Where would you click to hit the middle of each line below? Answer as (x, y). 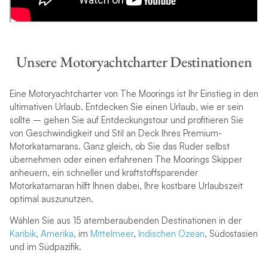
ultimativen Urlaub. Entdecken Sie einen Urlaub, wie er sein (126, 107)
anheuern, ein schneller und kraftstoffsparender (103, 173)
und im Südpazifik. (45, 247)
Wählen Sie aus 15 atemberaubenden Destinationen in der (125, 221)
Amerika (57, 234)
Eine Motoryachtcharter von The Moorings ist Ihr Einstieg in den (134, 94)
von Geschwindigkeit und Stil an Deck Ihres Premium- (115, 133)
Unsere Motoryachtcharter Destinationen (134, 61)
